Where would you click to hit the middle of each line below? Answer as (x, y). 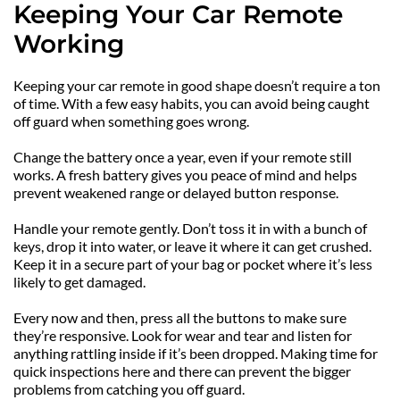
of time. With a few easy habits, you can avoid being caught (192, 104)
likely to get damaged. (79, 282)
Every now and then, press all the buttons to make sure (180, 318)
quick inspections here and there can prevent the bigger (182, 371)
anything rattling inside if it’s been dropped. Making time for (196, 354)
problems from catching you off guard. (129, 389)
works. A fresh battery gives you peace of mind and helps (185, 175)
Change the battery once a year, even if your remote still (183, 157)
